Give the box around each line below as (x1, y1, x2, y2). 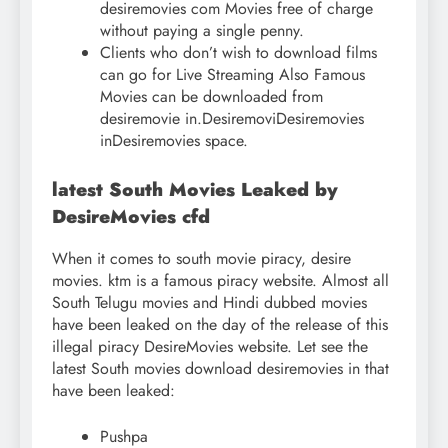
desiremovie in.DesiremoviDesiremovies (100, 106, 364, 130)
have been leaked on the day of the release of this (52, 313, 388, 337)
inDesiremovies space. (100, 128, 248, 152)
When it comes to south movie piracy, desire (52, 247, 351, 271)
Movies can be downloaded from (100, 84, 323, 108)
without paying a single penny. (100, 18, 304, 42)
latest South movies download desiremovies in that (52, 357, 389, 381)
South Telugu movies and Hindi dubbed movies (52, 291, 367, 315)
